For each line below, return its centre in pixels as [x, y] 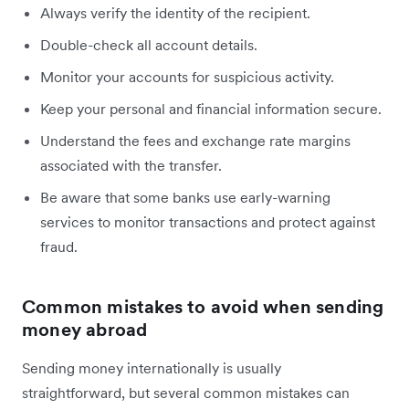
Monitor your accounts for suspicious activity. [187, 77]
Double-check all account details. [149, 45]
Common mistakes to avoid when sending [203, 307]
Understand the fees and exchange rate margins [195, 141]
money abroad [85, 330]
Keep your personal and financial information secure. [211, 109]
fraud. [59, 247]
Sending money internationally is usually [152, 368]
